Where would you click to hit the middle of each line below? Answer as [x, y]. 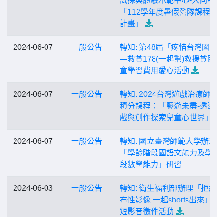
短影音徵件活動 [147, 211]
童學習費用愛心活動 [155, 70]
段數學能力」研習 [151, 164]
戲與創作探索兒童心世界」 [166, 117]
